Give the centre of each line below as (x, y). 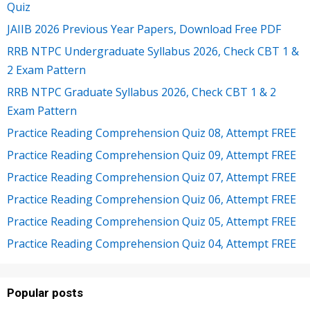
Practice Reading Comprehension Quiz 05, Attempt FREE (152, 222)
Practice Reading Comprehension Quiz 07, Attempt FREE (152, 177)
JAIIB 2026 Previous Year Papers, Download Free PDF (144, 29)
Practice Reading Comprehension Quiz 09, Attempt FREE (152, 155)
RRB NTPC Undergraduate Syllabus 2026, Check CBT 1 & (153, 52)
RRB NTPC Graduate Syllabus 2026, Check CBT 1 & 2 (142, 92)
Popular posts (45, 293)
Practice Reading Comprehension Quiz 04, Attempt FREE (152, 244)
